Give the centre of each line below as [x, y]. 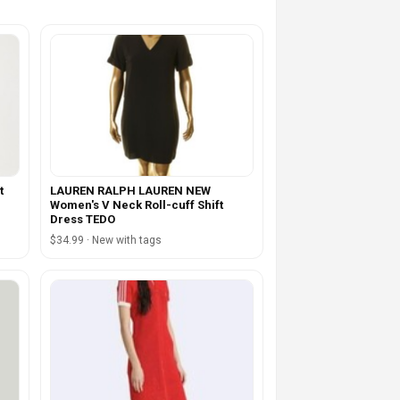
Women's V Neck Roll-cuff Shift [136, 205]
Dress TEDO [82, 220]
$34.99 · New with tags [105, 241]
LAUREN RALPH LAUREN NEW [130, 191]
